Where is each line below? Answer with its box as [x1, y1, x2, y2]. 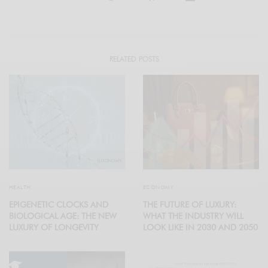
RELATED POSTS [109, 54, 159, 64]
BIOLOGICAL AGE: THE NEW [9, 211, 117, 221]
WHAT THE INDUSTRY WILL [143, 211, 243, 221]
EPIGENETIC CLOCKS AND [9, 199, 108, 209]
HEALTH [9, 183, 31, 190]
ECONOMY [143, 183, 174, 190]
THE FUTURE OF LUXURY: [143, 199, 236, 209]
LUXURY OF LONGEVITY [9, 222, 99, 232]
